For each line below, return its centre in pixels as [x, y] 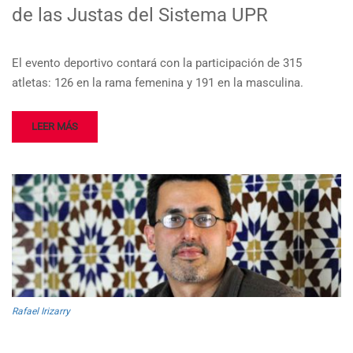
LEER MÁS [55, 127]
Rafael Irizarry [41, 311]
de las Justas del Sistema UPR [140, 15]
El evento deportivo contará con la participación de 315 [157, 63]
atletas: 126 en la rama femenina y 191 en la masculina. [158, 83]
